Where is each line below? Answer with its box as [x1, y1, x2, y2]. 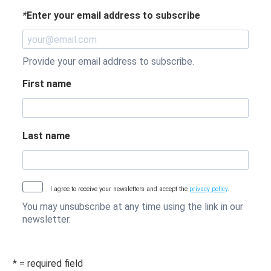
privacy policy [189, 185, 227, 194]
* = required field [13, 257, 83, 269]
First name [22, 78, 71, 90]
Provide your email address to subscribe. [22, 56, 194, 68]
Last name [22, 130, 70, 142]
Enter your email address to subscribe [27, 9, 200, 21]
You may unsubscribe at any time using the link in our [22, 200, 243, 212]
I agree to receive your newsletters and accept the [50, 185, 189, 194]
